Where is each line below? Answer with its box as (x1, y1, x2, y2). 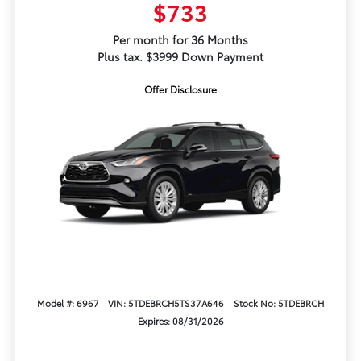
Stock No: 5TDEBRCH (234, 296, 325, 309)
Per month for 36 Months (113, 31, 248, 48)
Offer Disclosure (144, 82, 217, 97)
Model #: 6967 (36, 296, 99, 309)
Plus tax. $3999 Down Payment (98, 48, 263, 65)
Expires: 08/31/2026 (137, 313, 224, 327)
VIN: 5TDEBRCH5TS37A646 (108, 296, 225, 309)
